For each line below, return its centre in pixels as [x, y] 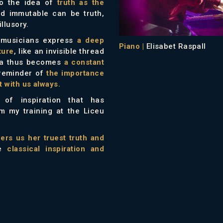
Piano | [133, 47]
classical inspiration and [56, 149]
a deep [90, 40]
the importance [75, 73]
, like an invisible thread [59, 51]
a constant [84, 62]
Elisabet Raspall [176, 47]
